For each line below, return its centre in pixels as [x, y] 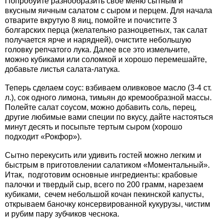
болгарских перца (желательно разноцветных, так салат [106, 30]
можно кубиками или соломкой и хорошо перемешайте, [106, 59]
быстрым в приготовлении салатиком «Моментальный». [107, 165]
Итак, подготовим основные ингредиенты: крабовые [101, 175]
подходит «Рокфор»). [43, 136]
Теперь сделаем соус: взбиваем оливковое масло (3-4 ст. [108, 88]
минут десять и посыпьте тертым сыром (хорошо [94, 127]
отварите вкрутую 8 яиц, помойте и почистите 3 [91, 20]
